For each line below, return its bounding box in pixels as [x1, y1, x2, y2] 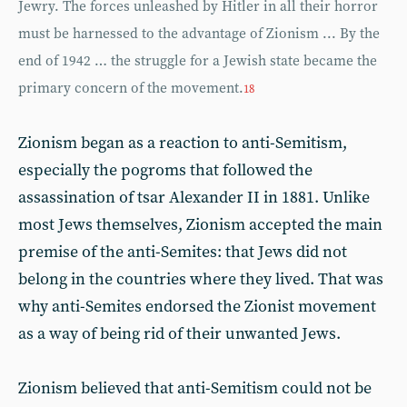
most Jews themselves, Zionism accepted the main [18, 213, 382, 235]
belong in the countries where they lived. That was [18, 268, 383, 290]
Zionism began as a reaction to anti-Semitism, [18, 132, 347, 154]
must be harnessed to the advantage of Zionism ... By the [18, 25, 380, 43]
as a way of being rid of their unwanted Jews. [18, 323, 341, 344]
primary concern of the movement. [18, 79, 243, 97]
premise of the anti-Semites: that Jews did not [18, 241, 347, 263]
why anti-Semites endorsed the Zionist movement [18, 295, 376, 317]
